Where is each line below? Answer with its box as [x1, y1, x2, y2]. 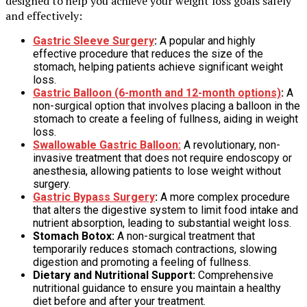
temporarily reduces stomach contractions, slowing [33, 242, 277, 256]
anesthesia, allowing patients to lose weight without [33, 164, 281, 177]
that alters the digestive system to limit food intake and [33, 203, 298, 217]
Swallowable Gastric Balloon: [33, 138, 181, 151]
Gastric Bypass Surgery [33, 190, 155, 204]
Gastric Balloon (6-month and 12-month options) [33, 86, 281, 99]
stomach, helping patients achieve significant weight [33, 60, 283, 73]
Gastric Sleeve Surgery [33, 34, 154, 47]
